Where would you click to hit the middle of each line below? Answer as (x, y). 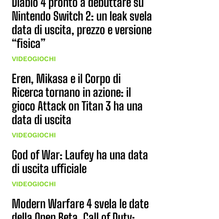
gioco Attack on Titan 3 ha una (77, 106)
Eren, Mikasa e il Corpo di (66, 78)
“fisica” (29, 43)
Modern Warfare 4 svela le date (80, 204)
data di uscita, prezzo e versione (82, 30)
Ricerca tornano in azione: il (71, 92)
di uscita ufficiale (49, 168)
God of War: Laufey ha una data (80, 155)
